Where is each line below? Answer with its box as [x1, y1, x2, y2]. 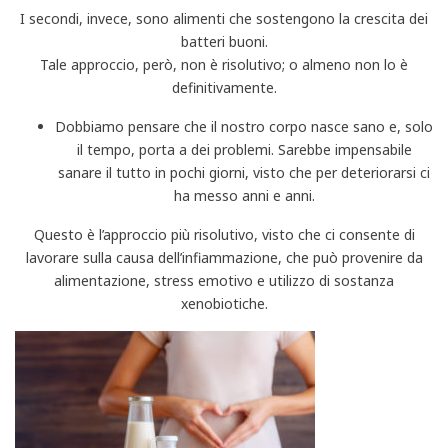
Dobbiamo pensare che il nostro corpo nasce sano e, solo [55, 116, 433, 136]
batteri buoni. [180, 31, 268, 51]
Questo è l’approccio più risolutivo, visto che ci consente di [33, 224, 415, 244]
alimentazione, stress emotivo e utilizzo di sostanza [54, 270, 394, 290]
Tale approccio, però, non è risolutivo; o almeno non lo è [40, 54, 408, 74]
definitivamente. [171, 77, 277, 97]
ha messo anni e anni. [173, 185, 315, 205]
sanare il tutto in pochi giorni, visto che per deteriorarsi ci [58, 162, 430, 182]
